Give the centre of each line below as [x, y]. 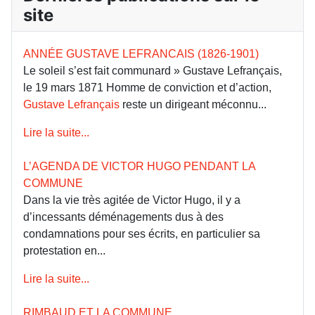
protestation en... [64, 250]
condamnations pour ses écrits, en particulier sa [142, 233]
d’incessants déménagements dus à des [123, 217]
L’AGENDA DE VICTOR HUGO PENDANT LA [141, 166]
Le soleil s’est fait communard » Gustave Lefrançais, [153, 70]
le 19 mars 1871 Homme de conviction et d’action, [147, 87]
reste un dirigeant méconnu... [193, 104]
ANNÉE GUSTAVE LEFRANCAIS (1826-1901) [141, 53]
